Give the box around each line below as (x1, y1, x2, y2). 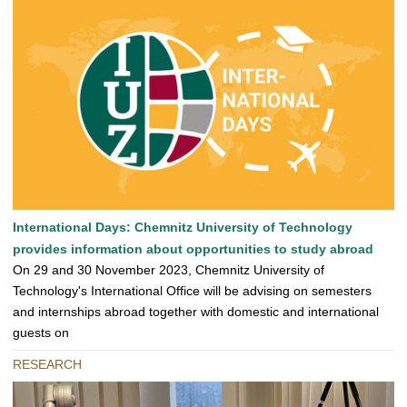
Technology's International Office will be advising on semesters (13, 283, 372, 299)
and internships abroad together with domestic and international (13, 304, 379, 320)
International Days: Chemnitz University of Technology (13, 220, 352, 235)
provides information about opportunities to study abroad (13, 242, 373, 257)
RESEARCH (13, 357, 82, 372)
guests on (13, 325, 69, 341)
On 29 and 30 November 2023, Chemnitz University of (13, 263, 324, 278)
